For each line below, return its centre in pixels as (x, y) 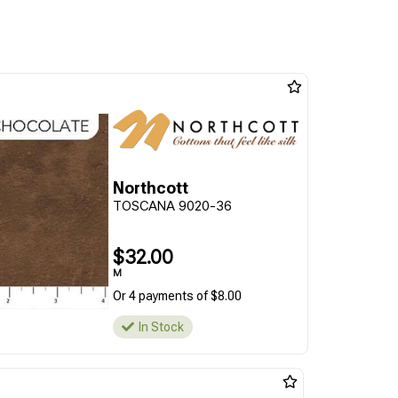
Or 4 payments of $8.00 (177, 296)
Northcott (150, 188)
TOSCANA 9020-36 (172, 206)
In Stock (161, 327)
